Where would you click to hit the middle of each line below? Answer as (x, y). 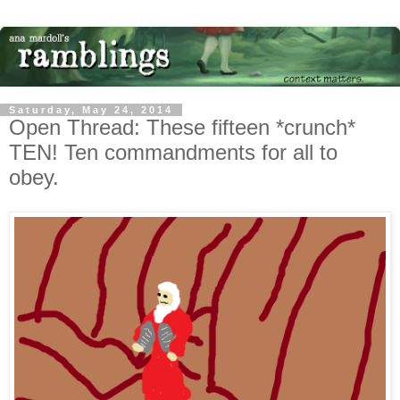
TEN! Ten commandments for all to (173, 153)
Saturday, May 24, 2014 (91, 110)
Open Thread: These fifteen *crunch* (182, 128)
